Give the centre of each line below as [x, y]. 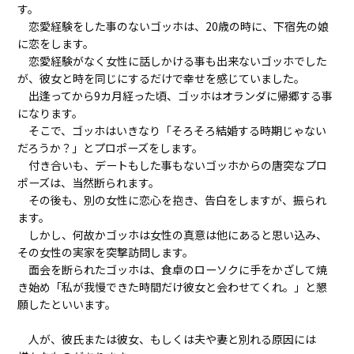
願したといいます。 [67, 304]
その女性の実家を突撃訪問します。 [106, 252]
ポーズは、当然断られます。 [89, 182]
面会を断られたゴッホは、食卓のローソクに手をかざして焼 [173, 269]
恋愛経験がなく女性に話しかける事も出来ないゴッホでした [173, 60]
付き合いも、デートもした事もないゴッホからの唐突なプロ [173, 165]
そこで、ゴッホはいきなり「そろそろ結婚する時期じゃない [172, 130]
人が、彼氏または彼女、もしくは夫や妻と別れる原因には [167, 339]
